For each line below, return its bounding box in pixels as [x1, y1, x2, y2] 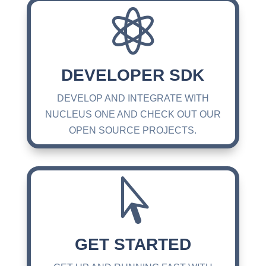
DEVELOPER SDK [61, 65, 205, 84]
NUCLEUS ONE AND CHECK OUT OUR [45, 109, 221, 119]
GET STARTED [74, 235, 191, 254]
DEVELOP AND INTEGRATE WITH [56, 93, 209, 103]
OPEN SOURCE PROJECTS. [69, 125, 197, 135]
